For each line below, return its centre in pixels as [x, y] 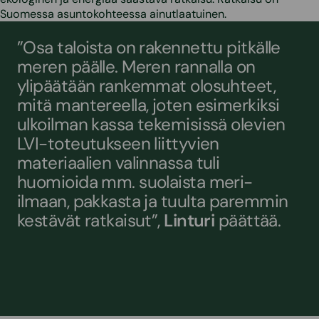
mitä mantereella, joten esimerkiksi [148, 105]
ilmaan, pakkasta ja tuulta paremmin [153, 201]
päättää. [250, 220]
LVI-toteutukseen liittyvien [118, 143]
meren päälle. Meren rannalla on [136, 67]
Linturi [191, 220]
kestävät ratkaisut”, [91, 220]
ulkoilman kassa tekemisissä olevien [151, 124]
